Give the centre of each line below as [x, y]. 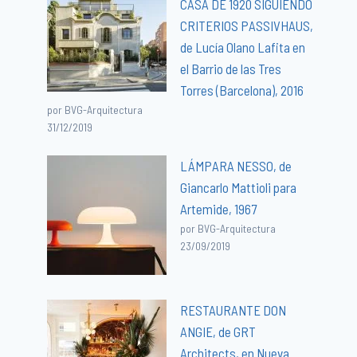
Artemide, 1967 [219, 208]
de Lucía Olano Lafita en [243, 47]
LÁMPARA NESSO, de [236, 165]
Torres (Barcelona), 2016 [242, 90]
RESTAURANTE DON [233, 310]
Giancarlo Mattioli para [239, 187]
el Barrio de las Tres [231, 68]
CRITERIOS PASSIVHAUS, [247, 25]
